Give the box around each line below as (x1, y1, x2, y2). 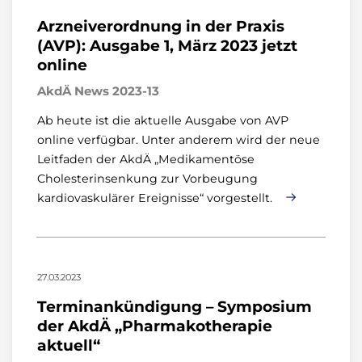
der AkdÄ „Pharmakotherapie (37, 317, 272, 335)
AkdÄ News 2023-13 (37, 83, 159, 99)
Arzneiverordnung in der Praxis (37, 17, 284, 36)
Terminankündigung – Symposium (37, 297, 312, 316)
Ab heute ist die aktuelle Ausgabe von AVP (37, 113, 288, 128)
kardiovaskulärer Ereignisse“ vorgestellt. (37, 191, 276, 205)
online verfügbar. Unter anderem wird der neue (37, 133, 320, 147)
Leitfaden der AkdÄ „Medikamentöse (37, 152, 255, 166)
